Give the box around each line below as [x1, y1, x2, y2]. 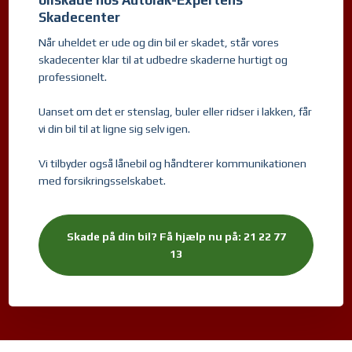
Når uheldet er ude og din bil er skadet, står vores [38, 35, 280, 49]
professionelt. [38, 70, 110, 83]
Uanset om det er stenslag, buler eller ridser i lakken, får [38, 104, 313, 118]
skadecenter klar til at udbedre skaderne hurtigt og [38, 53, 288, 66]
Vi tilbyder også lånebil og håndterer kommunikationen [38, 156, 307, 170]
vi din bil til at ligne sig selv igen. [38, 122, 193, 135]
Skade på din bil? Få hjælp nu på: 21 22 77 [66, 230, 286, 244]
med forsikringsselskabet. [38, 174, 167, 187]
